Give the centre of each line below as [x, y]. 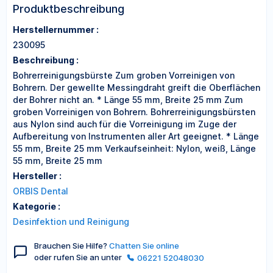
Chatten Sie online [144, 246]
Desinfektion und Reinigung [71, 222]
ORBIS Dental [41, 191]
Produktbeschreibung [69, 9]
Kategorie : [37, 206]
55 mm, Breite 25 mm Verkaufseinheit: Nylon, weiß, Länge [134, 148]
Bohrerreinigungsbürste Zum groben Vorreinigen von [124, 75]
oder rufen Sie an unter [79, 257]
